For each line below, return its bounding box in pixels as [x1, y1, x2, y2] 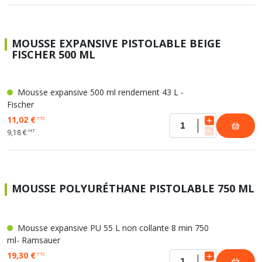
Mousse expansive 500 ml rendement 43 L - [15, 87, 184, 98]
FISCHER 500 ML [12, 47, 95, 61]
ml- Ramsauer [7, 235, 60, 246]
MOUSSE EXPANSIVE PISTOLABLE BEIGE [12, 36, 221, 50]
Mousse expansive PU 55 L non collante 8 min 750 [15, 222, 209, 233]
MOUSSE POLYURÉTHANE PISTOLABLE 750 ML [12, 181, 254, 195]
